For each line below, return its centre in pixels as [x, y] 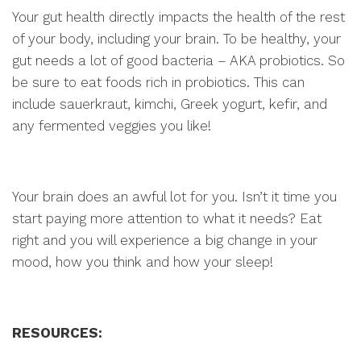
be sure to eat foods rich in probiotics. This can [158, 82]
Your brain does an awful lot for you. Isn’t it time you [174, 197]
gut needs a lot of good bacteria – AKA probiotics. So [178, 60]
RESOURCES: [57, 333]
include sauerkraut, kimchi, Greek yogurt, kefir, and [170, 104]
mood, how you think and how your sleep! [143, 262]
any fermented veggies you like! [112, 126]
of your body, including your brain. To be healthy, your [176, 39]
